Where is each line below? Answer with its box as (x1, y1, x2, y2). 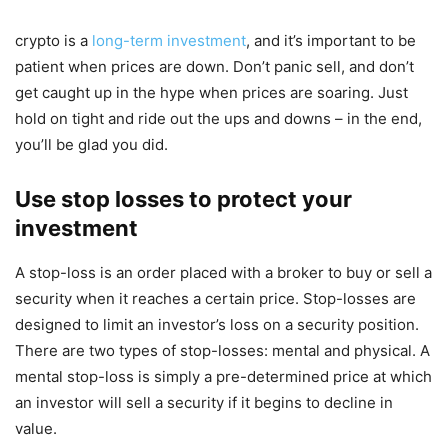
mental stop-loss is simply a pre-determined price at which (15, 367, 432, 387)
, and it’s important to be (246, 31, 416, 51)
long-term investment (88, 31, 246, 51)
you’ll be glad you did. (15, 135, 168, 155)
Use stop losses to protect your (15, 186, 352, 213)
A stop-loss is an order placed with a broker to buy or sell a (15, 263, 432, 283)
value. (15, 419, 57, 439)
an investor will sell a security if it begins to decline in (15, 393, 393, 413)
